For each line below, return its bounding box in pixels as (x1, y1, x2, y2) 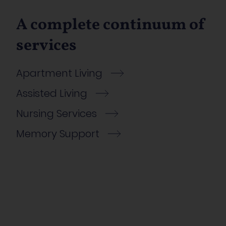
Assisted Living (16, 86, 87, 101)
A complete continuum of (16, 14, 205, 37)
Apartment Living (16, 66, 102, 81)
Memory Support (16, 127, 99, 141)
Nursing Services (16, 106, 97, 121)
